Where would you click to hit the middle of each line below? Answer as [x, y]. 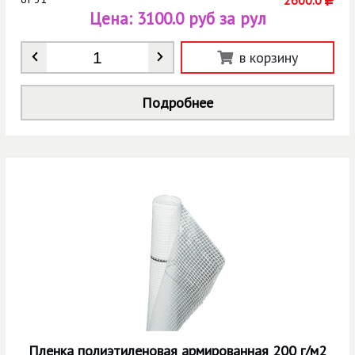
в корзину [269, 57]
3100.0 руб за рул [201, 18]
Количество [92, 53]
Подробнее [177, 102]
